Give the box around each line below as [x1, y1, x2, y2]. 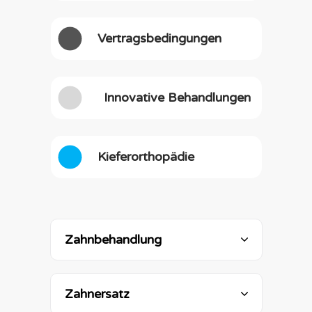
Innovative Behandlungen [104, 90, 251, 105]
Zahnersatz [64, 286, 130, 302]
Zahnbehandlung [64, 232, 162, 247]
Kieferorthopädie [97, 149, 195, 164]
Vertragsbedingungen [97, 31, 222, 46]
